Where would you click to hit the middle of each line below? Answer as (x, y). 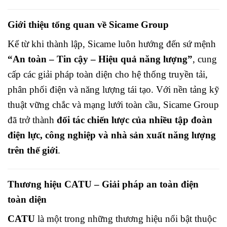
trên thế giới (33, 150)
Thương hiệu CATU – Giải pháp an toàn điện (103, 184)
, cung (205, 59)
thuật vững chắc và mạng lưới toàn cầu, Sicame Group (113, 105)
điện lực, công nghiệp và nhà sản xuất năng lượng (112, 135)
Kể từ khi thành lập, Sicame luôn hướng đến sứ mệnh (112, 44)
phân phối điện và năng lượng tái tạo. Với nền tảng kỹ (113, 90)
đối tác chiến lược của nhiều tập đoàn (135, 120)
